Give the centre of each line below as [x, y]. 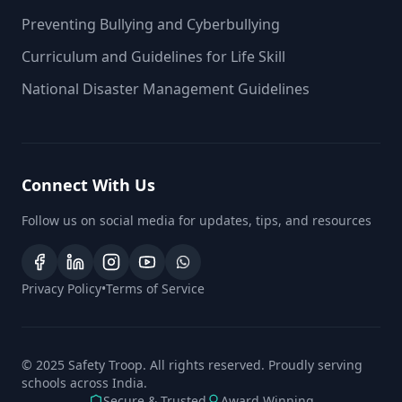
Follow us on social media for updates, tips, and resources [197, 220]
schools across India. [84, 382]
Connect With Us [88, 184]
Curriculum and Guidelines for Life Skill [153, 56]
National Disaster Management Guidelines [166, 88]
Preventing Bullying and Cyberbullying [151, 24]
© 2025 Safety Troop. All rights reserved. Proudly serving [192, 364]
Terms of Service [155, 288]
